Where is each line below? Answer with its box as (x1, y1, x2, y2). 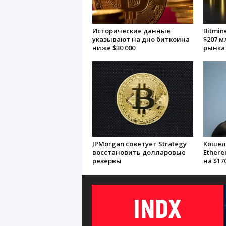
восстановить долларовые (92, 148, 186, 157)
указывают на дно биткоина (92, 35, 190, 44)
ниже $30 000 (92, 43, 135, 52)
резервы (92, 156, 122, 165)
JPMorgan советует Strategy (92, 139, 187, 148)
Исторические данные (92, 26, 171, 35)
